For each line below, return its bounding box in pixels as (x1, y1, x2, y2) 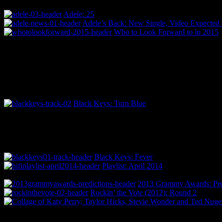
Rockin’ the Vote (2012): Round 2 (90, 188, 197, 197)
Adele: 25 (63, 9, 94, 18)
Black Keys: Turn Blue (73, 99, 146, 108)
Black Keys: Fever (94, 152, 153, 161)
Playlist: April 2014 (102, 161, 163, 170)
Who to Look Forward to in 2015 (114, 27, 219, 36)
